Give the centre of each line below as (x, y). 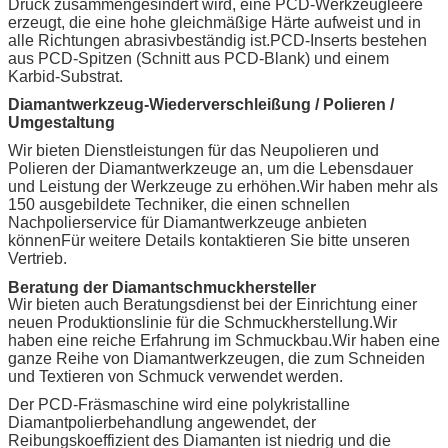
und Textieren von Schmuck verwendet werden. (175, 376)
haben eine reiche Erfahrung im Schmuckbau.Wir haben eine (224, 340)
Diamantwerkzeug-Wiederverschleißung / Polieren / (201, 104)
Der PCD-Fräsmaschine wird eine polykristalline (179, 404)
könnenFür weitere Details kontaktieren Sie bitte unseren (209, 240)
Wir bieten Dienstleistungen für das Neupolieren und (193, 150)
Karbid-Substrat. (65, 76)
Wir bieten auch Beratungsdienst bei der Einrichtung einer (212, 304)
